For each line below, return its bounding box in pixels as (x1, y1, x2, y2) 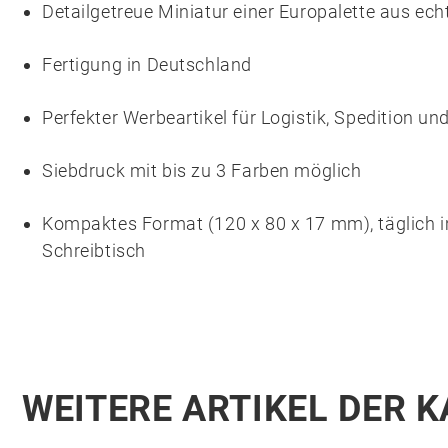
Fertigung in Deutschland (42, 54, 252, 75)
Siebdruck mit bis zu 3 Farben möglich (42, 160, 362, 181)
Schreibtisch (42, 240, 146, 261)
